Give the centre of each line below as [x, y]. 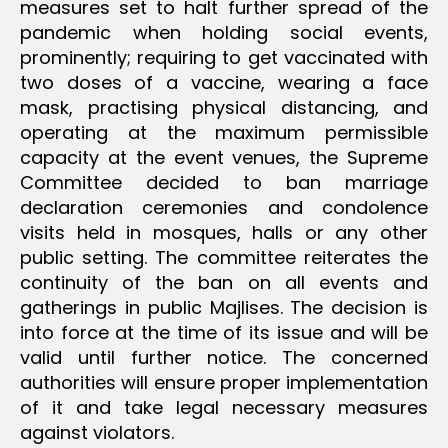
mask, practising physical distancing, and [224, 108]
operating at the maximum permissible [224, 133]
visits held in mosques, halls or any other [224, 233]
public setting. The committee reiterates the [224, 258]
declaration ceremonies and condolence [224, 208]
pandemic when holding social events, [224, 33]
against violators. [97, 433]
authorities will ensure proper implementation [224, 383]
